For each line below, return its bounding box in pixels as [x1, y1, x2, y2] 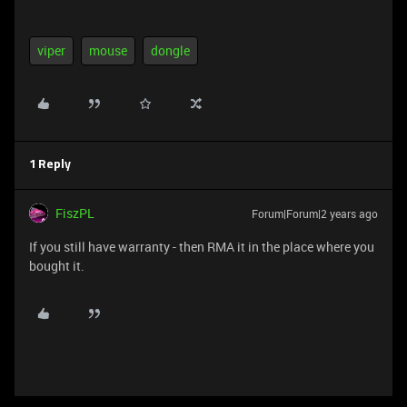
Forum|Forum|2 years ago [252, 206, 378, 221]
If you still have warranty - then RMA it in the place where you [29, 238, 374, 255]
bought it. [29, 257, 84, 274]
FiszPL [55, 204, 94, 222]
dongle [151, 42, 190, 59]
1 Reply [29, 159, 71, 171]
